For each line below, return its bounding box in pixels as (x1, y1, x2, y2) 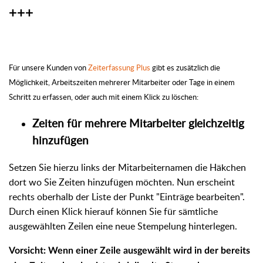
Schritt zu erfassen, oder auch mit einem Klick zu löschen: (9, 92, 198, 103)
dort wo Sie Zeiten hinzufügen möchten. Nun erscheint (9, 175, 235, 188)
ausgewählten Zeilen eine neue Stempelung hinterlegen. (9, 219, 237, 232)
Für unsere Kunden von (9, 62, 88, 73)
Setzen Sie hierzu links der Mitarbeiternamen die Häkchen (9, 160, 246, 174)
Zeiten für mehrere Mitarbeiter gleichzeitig (32, 116, 244, 131)
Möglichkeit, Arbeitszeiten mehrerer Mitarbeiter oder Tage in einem (9, 77, 235, 88)
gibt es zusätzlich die (150, 62, 220, 73)
